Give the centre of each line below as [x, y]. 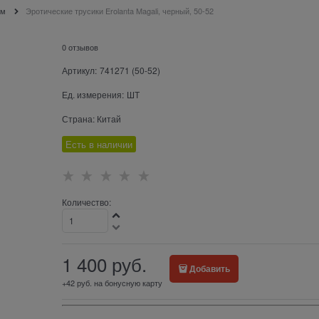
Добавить [210, 269]
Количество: [86, 202]
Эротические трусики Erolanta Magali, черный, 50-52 [120, 11]
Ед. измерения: [93, 95]
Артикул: [79, 70]
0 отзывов [80, 47]
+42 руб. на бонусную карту [112, 283]
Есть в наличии [99, 145]
